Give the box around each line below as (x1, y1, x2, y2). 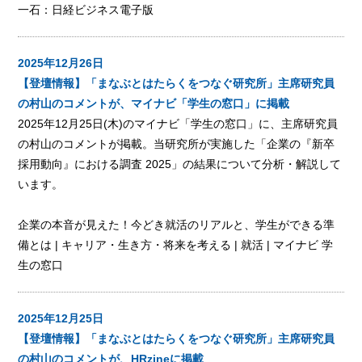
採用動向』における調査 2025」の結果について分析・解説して (18, 157, 342, 170)
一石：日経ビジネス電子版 (18, 2, 154, 16)
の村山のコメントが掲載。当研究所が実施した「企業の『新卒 (18, 137, 335, 150)
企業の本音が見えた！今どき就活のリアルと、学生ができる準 (18, 217, 335, 231)
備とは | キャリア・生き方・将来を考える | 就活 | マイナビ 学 (18, 238, 334, 251)
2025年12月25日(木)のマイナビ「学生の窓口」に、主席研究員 (18, 116, 339, 130)
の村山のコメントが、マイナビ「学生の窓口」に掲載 (18, 96, 290, 110)
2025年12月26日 (18, 56, 104, 69)
